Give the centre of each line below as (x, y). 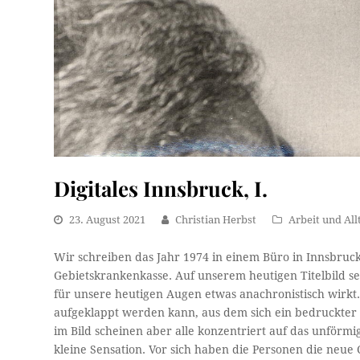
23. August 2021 (108, 220)
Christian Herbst (216, 220)
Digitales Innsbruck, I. (161, 188)
